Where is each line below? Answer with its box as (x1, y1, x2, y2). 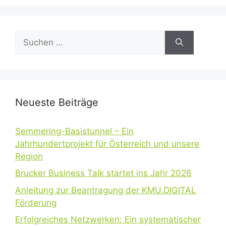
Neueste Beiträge (15, 96, 98, 108)
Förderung (15, 197, 56, 208)
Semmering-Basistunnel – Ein (15, 126, 134, 136)
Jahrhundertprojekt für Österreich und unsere (15, 138, 199, 149)
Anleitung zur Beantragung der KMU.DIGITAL (15, 185, 196, 195)
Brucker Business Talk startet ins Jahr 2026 (15, 168, 192, 178)
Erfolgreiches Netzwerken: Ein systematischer (15, 214, 201, 224)
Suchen (15, 31, 45, 41)
